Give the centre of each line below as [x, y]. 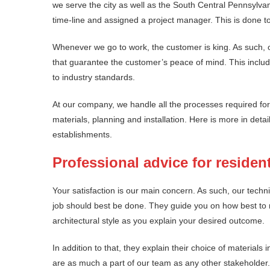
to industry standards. [94, 77]
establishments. [82, 135]
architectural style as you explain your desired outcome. [159, 221]
